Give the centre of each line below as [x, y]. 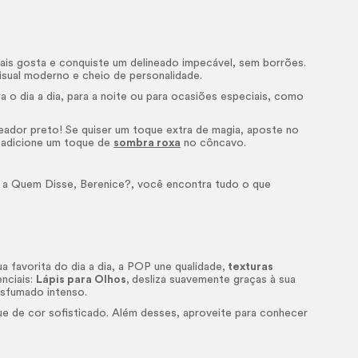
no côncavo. [214, 143]
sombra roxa [147, 143]
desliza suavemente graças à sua [214, 280]
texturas [250, 267]
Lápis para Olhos [82, 280]
